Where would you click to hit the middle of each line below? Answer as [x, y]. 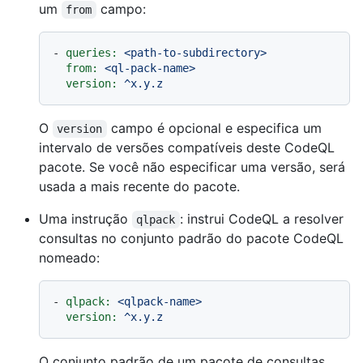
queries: [92, 53]
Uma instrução [85, 219]
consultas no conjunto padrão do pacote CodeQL [191, 239]
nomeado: [69, 258]
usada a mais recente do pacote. [139, 187]
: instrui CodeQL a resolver [263, 219]
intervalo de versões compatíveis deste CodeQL [187, 148]
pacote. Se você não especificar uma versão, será [192, 167]
